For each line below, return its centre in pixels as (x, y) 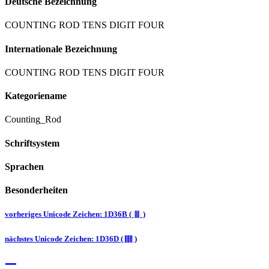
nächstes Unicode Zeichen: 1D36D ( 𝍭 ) (71, 238)
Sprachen (24, 166)
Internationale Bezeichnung (61, 49)
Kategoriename (36, 96)
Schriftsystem (32, 143)
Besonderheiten (36, 190)
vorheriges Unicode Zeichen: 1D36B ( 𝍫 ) (75, 214)
